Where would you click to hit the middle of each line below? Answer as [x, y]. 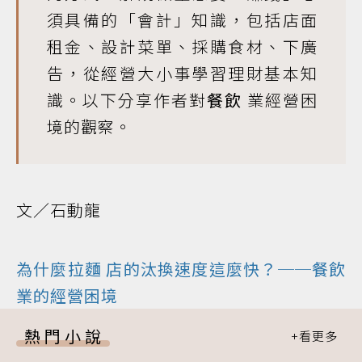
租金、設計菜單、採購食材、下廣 [182, 46]
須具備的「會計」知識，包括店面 [182, 20]
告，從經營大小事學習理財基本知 [182, 73]
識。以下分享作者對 [127, 100]
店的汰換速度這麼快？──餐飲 [224, 269]
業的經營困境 [67, 295]
